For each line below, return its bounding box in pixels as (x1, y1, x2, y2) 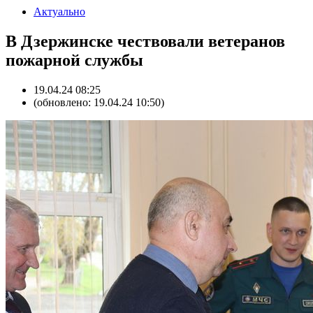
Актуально (34, 6, 85, 17)
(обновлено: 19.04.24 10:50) (34, 96, 164, 108)
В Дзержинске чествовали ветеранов (6, 31, 285, 50)
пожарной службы (6, 50, 143, 69)
